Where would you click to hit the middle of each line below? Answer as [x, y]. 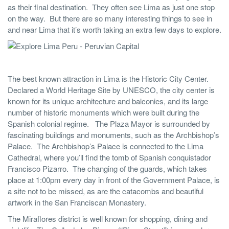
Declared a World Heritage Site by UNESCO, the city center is [111, 90]
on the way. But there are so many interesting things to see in [110, 18]
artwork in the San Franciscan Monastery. [78, 202]
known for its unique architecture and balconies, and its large [108, 101]
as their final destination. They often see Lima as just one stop [111, 7]
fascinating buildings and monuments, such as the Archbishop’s [113, 135]
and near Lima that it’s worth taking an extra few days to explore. [114, 30]
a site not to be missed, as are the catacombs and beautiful [106, 191]
